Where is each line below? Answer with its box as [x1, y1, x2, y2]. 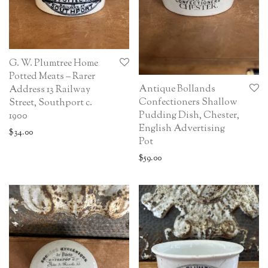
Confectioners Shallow [139, 96, 237, 110]
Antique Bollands [139, 83, 215, 97]
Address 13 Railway [9, 83, 90, 97]
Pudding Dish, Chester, [139, 109, 239, 123]
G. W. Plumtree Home [9, 56, 98, 71]
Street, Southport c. [9, 96, 92, 110]
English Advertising [139, 122, 225, 136]
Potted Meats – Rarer [9, 69, 95, 84]
